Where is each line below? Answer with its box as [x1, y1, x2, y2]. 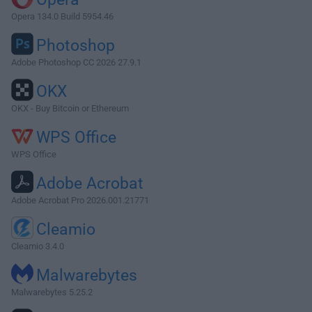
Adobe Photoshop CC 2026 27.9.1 [11, 57, 141, 68]
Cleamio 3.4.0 [11, 241, 64, 251]
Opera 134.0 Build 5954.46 [11, 11, 114, 22]
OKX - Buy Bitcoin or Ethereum [11, 103, 129, 114]
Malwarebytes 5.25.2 [11, 287, 93, 297]
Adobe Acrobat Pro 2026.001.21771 [11, 195, 149, 205]
